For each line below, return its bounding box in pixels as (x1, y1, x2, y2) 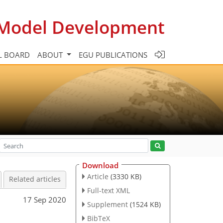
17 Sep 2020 (23, 194, 66, 205)
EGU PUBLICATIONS (79, 49, 147, 60)
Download (82, 160, 118, 170)
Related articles (9, 175, 61, 184)
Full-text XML (87, 185, 130, 195)
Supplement (87, 199, 128, 209)
